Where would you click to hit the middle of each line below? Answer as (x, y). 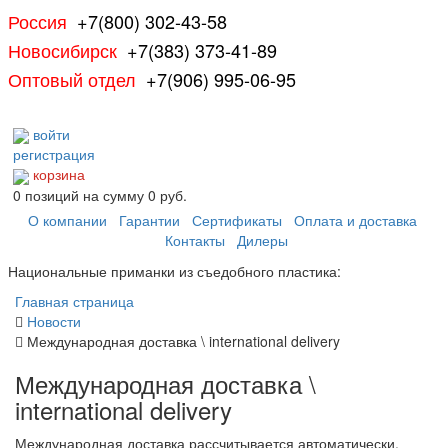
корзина (59, 174)
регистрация (54, 154)
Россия (42, 21)
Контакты (194, 239)
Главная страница (74, 300)
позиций (52, 194)
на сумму (115, 194)
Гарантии (149, 219)
